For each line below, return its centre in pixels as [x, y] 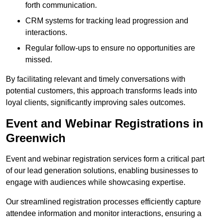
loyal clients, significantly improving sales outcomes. [96, 103]
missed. [39, 60]
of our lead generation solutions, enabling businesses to [102, 171]
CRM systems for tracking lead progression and [107, 21]
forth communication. [61, 5]
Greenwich [36, 138]
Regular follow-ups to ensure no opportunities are [110, 48]
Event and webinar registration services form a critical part [105, 159]
